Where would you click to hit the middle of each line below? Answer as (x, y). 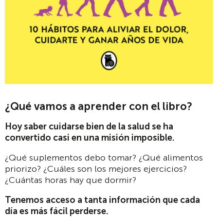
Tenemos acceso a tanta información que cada (102, 200)
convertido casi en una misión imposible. (90, 138)
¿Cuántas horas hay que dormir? (71, 180)
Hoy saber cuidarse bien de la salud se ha (89, 127)
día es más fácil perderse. (57, 211)
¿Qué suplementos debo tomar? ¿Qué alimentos (104, 158)
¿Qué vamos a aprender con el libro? (99, 106)
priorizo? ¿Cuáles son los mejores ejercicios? (96, 169)
